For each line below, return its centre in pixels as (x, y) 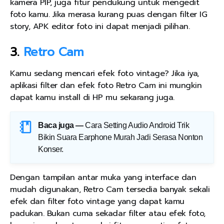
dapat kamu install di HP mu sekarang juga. (92, 98)
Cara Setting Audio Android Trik (137, 125)
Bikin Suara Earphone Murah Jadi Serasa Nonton (120, 137)
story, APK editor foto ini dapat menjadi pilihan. (100, 27)
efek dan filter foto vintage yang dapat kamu (97, 202)
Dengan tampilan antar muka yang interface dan (103, 178)
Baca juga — (61, 125)
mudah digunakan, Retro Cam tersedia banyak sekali (110, 190)
